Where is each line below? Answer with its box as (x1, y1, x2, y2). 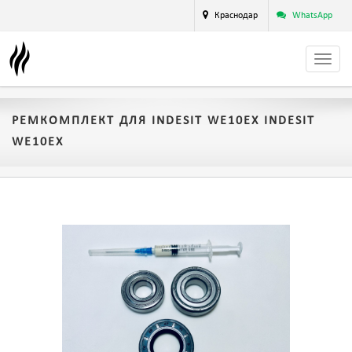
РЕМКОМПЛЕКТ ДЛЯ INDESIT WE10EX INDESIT (12, 115, 315, 127)
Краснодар (214, 11, 258, 20)
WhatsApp (292, 11, 332, 20)
